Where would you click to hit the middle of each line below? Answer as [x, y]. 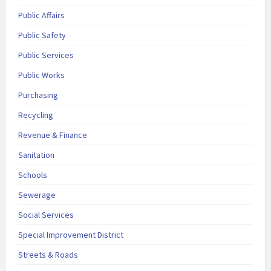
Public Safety [42, 35]
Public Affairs [41, 15]
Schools [33, 175]
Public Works [41, 75]
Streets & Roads [48, 255]
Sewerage [37, 195]
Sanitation [36, 155]
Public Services [46, 55]
